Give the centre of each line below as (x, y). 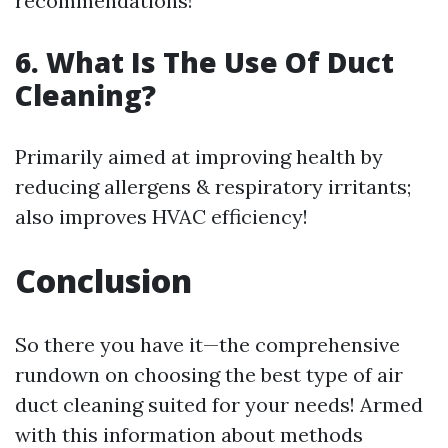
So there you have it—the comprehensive (207, 345)
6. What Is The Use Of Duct (204, 62)
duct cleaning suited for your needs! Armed (219, 405)
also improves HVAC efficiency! (161, 217)
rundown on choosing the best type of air (209, 375)
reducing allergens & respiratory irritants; (213, 187)
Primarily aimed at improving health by (199, 157)
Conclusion (103, 281)
